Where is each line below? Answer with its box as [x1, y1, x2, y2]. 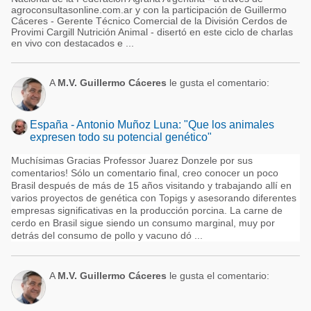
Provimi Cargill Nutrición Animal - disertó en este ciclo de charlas [11, 26, 293, 37]
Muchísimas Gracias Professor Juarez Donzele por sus [11, 155, 253, 166]
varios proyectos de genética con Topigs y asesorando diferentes [11, 192, 296, 203]
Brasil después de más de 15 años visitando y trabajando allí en [11, 180, 292, 191]
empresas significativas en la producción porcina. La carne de [11, 205, 283, 216]
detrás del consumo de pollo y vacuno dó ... [11, 230, 203, 241]
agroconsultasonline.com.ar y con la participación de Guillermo [11, 4, 287, 15]
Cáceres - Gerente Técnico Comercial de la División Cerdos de [11, 15, 287, 26]
